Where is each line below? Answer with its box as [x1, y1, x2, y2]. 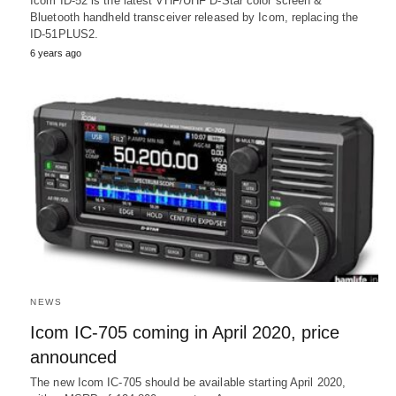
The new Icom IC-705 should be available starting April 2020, [30, 375, 346, 389]
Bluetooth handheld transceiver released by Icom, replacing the [30, 11, 359, 25]
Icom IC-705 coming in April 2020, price [30, 322, 339, 342]
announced [30, 346, 117, 367]
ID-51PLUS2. [30, 27, 99, 42]
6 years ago [30, 48, 81, 59]
